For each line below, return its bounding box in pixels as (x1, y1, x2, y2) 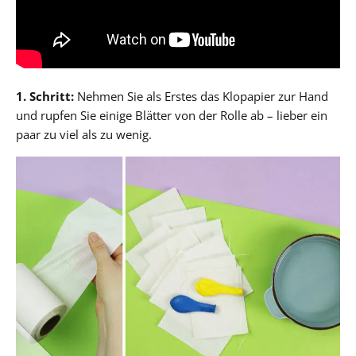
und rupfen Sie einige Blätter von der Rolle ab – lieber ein (16, 107, 327, 124)
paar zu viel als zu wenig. (16, 126, 152, 143)
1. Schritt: (16, 88, 74, 105)
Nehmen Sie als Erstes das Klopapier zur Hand (74, 88, 328, 105)
